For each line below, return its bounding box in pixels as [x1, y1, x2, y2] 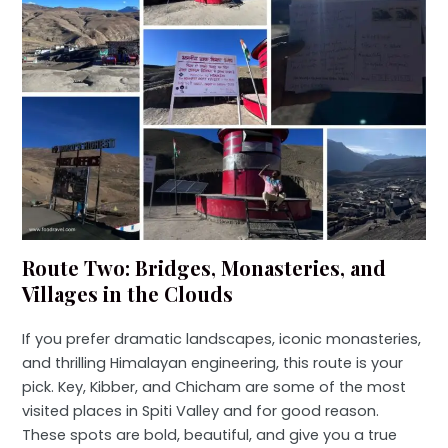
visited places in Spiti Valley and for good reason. [22, 400, 380, 421]
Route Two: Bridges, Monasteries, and [22, 253, 387, 281]
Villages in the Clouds [22, 279, 234, 307]
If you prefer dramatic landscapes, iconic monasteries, [22, 328, 422, 349]
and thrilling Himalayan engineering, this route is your [22, 352, 404, 373]
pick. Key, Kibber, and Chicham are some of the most [22, 376, 407, 397]
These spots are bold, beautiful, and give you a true [22, 424, 398, 445]
